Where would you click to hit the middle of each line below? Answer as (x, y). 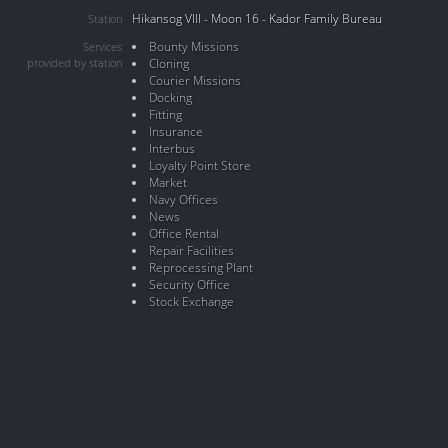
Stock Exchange (191, 301)
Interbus (171, 148)
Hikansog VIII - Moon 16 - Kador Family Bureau (257, 18)
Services (102, 47)
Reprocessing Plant (200, 267)
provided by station (74, 63)
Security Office (189, 284)
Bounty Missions (193, 46)
